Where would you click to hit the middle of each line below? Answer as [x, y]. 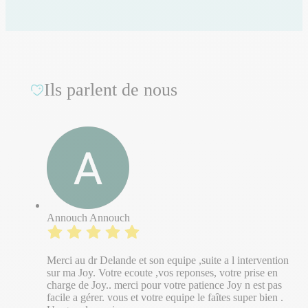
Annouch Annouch [88, 218]
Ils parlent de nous [111, 90]
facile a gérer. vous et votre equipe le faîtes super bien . [165, 298]
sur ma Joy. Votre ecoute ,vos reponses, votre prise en [162, 273]
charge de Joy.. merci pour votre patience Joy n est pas [164, 285]
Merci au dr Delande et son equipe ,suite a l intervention [168, 261]
